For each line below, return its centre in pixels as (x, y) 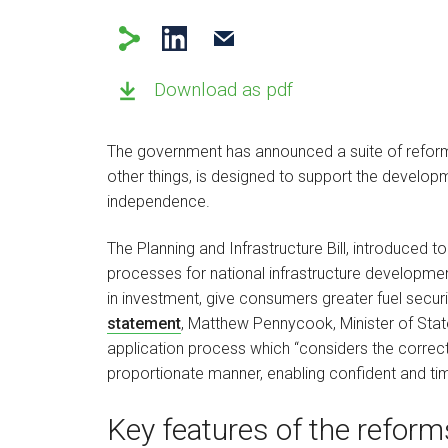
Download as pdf (223, 89)
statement (144, 324)
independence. (160, 201)
